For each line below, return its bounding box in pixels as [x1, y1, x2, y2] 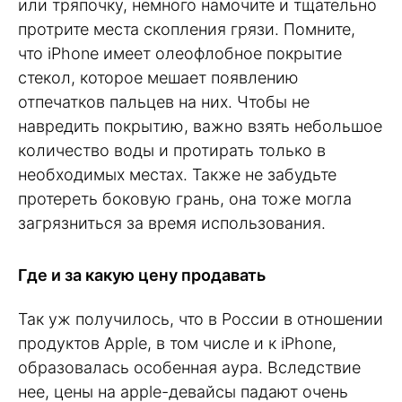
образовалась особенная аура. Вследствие [18, 357, 361, 377]
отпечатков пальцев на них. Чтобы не [18, 92, 310, 111]
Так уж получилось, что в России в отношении [18, 309, 383, 328]
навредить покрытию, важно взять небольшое [18, 116, 382, 135]
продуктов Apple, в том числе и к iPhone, [18, 333, 336, 353]
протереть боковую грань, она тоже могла [18, 188, 352, 208]
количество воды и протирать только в [18, 140, 326, 160]
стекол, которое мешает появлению [18, 67, 299, 87]
